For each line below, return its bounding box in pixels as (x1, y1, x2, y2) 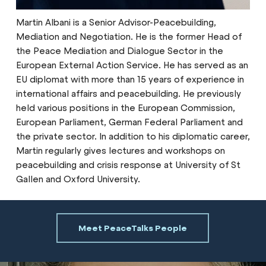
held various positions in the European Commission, (15, 102, 235, 114)
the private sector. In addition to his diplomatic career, (15, 131, 250, 142)
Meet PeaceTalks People (78, 222, 188, 233)
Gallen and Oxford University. (15, 173, 140, 185)
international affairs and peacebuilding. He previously (15, 88, 241, 100)
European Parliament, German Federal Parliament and (15, 116, 243, 128)
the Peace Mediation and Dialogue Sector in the (15, 45, 223, 57)
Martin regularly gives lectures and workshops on (15, 145, 225, 157)
